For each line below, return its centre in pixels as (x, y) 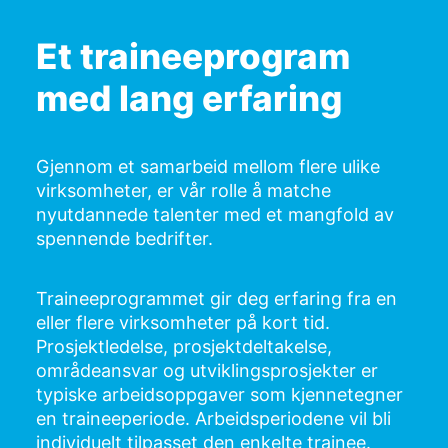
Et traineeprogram (193, 56)
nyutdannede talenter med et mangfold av (215, 214)
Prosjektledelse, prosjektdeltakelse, (184, 346)
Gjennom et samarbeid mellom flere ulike (208, 166)
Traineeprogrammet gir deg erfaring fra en (216, 298)
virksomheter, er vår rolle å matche (183, 190)
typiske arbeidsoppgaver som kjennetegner (219, 394)
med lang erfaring (189, 98)
